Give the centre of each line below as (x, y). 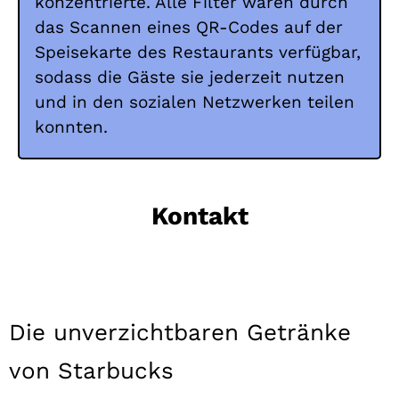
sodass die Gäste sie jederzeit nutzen (190, 77)
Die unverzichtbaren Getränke (180, 332)
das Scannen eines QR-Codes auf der (189, 27)
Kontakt (199, 216)
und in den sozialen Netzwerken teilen (195, 102)
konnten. (71, 126)
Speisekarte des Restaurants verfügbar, (198, 52)
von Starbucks (91, 370)
